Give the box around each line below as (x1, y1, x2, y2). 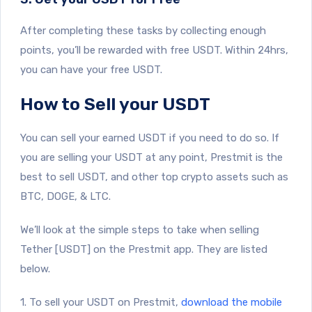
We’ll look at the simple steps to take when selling (20, 223, 259, 236)
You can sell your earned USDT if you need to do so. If (20, 131, 279, 144)
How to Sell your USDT (20, 93, 210, 114)
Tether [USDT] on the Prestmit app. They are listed (20, 242, 267, 256)
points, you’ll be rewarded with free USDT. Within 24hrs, (20, 43, 288, 56)
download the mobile (181, 295, 282, 309)
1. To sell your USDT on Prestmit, (20, 295, 181, 309)
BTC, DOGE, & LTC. (20, 189, 111, 203)
